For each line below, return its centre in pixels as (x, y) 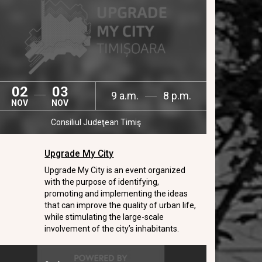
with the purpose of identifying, (102, 182)
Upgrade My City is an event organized (115, 170)
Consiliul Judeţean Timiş (96, 122)
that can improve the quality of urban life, (120, 205)
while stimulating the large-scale (104, 217)
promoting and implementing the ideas (116, 194)
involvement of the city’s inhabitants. (112, 229)
